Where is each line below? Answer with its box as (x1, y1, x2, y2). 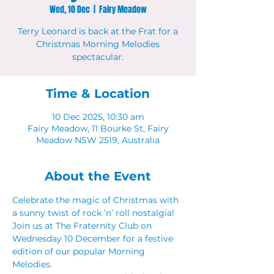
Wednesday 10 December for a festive (12, 233, 176, 244)
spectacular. (72, 51, 124, 62)
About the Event (45, 169, 151, 183)
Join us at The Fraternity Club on (12, 220, 154, 231)
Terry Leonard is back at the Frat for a (18, 26, 178, 37)
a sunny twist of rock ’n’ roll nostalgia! (12, 207, 177, 218)
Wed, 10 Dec (49, 3, 90, 16)
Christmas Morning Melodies (36, 39, 160, 50)
